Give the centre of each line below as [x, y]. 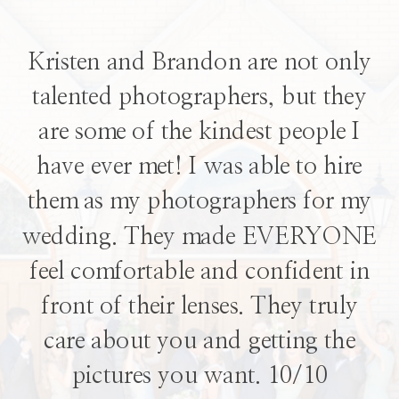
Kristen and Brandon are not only [199, 62]
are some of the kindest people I [199, 132]
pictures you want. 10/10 [199, 377]
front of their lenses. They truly [199, 307]
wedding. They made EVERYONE [199, 237]
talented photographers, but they [199, 98]
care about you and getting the [199, 342]
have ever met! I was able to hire [199, 167]
